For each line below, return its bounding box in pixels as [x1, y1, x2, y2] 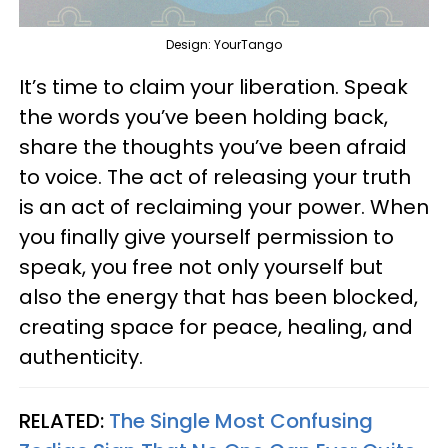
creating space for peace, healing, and [19, 313, 413, 342]
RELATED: [19, 407, 109, 436]
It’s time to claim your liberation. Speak [19, 73, 408, 102]
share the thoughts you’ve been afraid [19, 133, 407, 162]
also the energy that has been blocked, [19, 283, 418, 312]
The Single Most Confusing [109, 407, 373, 436]
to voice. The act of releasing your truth [19, 163, 411, 192]
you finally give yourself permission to [19, 223, 394, 252]
